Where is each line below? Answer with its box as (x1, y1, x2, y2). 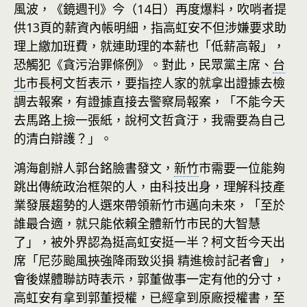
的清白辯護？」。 (14, 130, 112, 147)
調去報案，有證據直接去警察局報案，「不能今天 (14, 93, 285, 110)
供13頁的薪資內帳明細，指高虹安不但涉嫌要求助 (14, 19, 286, 36)
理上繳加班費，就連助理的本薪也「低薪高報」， (14, 38, 285, 54)
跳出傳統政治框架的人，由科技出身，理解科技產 (14, 178, 285, 195)
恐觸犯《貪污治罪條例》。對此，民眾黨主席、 (14, 56, 273, 73)
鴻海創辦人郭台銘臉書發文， (14, 160, 174, 176)
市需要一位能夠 (199, 160, 285, 176)
